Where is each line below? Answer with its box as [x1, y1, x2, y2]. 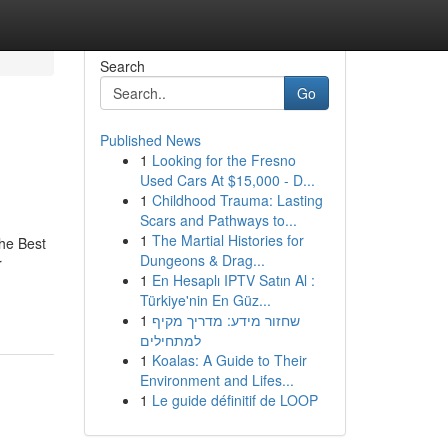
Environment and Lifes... [139, 370, 294, 390]
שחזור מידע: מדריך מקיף [151, 310, 300, 330]
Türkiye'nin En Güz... [139, 290, 271, 310]
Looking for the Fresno [151, 150, 296, 170]
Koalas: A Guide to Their [151, 350, 307, 370]
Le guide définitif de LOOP [151, 390, 318, 410]
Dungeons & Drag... [139, 250, 265, 270]
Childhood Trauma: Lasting [151, 190, 323, 210]
